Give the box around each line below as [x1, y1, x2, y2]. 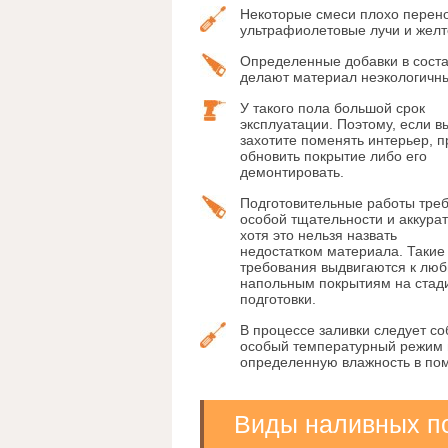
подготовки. [240, 291, 316, 308]
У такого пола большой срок [240, 100, 425, 117]
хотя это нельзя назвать [240, 227, 397, 244]
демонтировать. [240, 164, 344, 181]
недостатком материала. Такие [240, 243, 445, 260]
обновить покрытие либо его [240, 148, 427, 165]
